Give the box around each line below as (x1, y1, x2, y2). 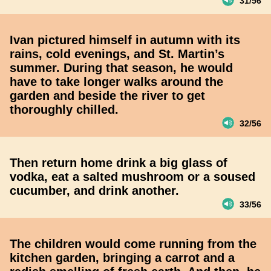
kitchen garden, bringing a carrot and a (10, 251, 235, 264)
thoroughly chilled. (10, 103, 119, 116)
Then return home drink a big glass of (10, 156, 227, 169)
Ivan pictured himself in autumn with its (10, 33, 240, 47)
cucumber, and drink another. (10, 184, 179, 197)
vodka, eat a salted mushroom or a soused (10, 170, 255, 183)
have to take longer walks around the (10, 75, 223, 88)
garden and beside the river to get (10, 89, 205, 102)
